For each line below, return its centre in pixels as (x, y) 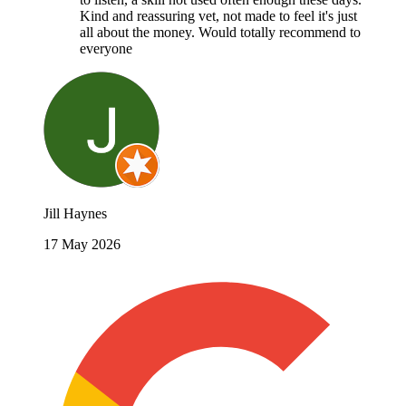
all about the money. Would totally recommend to (220, 33)
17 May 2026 (82, 245)
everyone (106, 49)
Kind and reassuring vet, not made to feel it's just (218, 16)
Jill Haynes (75, 214)
